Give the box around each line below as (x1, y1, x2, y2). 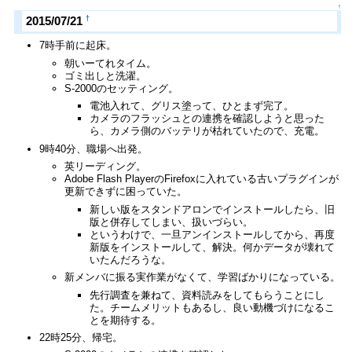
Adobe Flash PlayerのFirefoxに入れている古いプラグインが (64, 173, 339, 185)
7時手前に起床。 (39, 39, 117, 52)
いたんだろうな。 (90, 253, 172, 266)
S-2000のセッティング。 (64, 82, 179, 94)
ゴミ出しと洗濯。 (64, 69, 147, 82)
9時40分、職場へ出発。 (39, 142, 148, 155)
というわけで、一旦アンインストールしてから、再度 (90, 228, 335, 240)
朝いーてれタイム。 (64, 57, 157, 69)
